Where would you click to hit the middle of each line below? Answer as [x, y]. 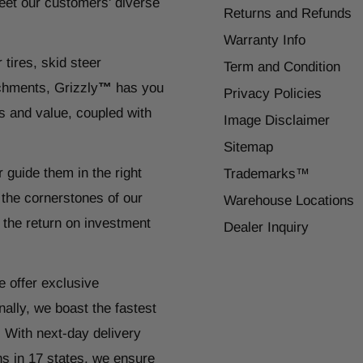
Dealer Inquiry [266, 227]
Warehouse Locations [289, 201]
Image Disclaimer [277, 120]
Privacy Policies [273, 94]
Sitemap [248, 147]
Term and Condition [282, 67]
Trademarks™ [267, 174]
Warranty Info [265, 40]
